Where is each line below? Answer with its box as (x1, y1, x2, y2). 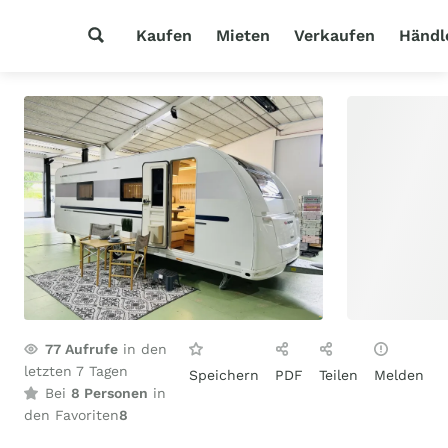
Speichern (189, 367, 259, 383)
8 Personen (71, 385, 148, 401)
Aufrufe (61, 341, 118, 357)
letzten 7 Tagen (24, 363, 128, 379)
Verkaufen (294, 26, 375, 45)
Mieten (216, 26, 270, 45)
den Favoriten (24, 407, 119, 423)
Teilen (319, 367, 358, 383)
